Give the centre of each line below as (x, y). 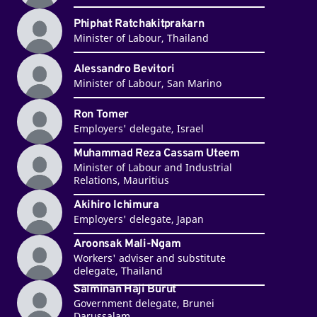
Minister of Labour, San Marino (147, 83)
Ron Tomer (101, 115)
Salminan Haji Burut (125, 290)
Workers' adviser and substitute (149, 258)
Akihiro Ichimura (116, 206)
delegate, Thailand (118, 271)
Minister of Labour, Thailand (141, 38)
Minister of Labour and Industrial (152, 168)
